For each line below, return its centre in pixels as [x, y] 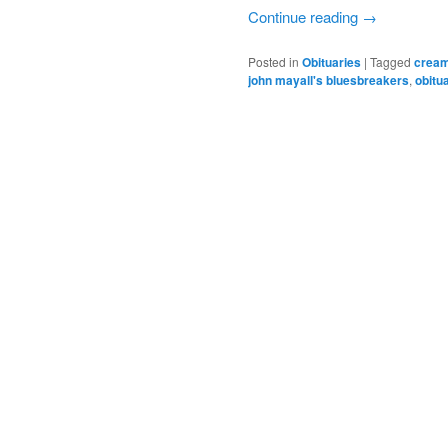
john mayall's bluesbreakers [328, 80]
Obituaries [331, 62]
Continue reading [305, 16]
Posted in [273, 62]
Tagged [390, 62]
